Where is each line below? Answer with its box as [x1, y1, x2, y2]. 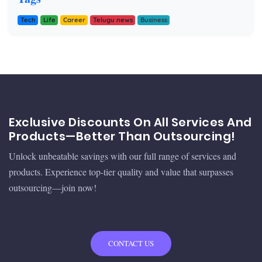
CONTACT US [108, 238, 154, 249]
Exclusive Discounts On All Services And [9, 114, 252, 130]
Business [140, 16, 167, 24]
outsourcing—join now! [9, 181, 96, 194]
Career [63, 16, 85, 24]
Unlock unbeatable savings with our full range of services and [9, 150, 236, 162]
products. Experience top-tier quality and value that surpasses [9, 166, 233, 178]
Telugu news [92, 16, 133, 24]
